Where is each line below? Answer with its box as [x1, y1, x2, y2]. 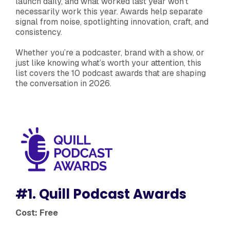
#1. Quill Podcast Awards [15, 184, 186, 203]
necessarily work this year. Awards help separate [15, 6, 203, 17]
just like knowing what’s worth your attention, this [15, 57, 201, 68]
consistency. [15, 26, 62, 37]
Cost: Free [15, 207, 58, 218]
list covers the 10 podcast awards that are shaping [15, 67, 206, 79]
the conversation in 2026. [15, 78, 111, 89]
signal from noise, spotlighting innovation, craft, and [15, 16, 208, 27]
